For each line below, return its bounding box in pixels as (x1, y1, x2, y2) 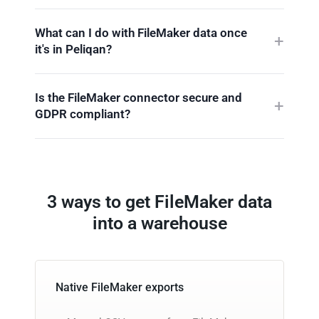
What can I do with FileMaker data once (35, 25, 247, 40)
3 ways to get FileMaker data (47, 191, 272, 212)
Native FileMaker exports (56, 280, 184, 294)
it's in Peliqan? (35, 41, 112, 56)
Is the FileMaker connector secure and (35, 90, 242, 105)
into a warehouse (92, 212, 227, 234)
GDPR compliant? (35, 106, 130, 121)
